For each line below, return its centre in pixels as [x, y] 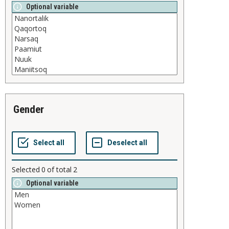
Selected [26, 170]
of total [59, 170]
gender [32, 110]
